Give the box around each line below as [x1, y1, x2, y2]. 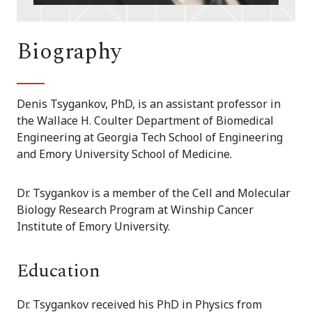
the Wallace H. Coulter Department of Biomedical [17, 113, 274, 129]
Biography [17, 35, 121, 70]
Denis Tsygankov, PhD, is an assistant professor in [17, 96, 281, 112]
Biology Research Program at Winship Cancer [17, 202, 253, 218]
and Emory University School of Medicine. [17, 146, 232, 162]
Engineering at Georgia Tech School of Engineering [17, 130, 283, 146]
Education [17, 257, 100, 286]
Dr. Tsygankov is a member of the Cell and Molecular [17, 185, 290, 201]
